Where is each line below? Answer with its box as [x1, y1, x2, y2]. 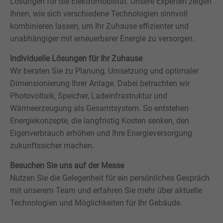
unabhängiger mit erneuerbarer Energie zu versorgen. [10, 34, 195, 43]
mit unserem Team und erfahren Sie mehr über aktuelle [10, 186, 202, 195]
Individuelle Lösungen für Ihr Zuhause [10, 54, 142, 63]
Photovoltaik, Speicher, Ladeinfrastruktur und [10, 91, 167, 101]
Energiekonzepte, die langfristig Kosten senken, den [10, 116, 189, 125]
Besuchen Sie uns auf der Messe [10, 161, 124, 170]
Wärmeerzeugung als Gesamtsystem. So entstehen [10, 104, 189, 113]
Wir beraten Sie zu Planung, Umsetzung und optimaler [10, 66, 199, 76]
